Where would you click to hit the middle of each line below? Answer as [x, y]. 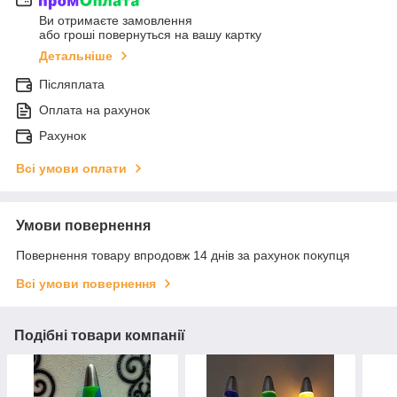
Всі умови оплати [71, 169]
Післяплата [72, 85]
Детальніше [76, 56]
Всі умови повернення [86, 284]
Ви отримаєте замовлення [116, 21]
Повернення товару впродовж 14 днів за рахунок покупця [183, 256]
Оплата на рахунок [94, 110]
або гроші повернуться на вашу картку [150, 35]
